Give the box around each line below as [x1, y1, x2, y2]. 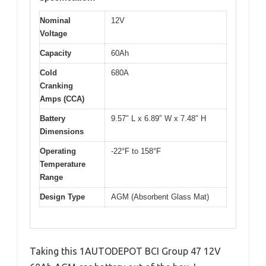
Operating [40, 147, 76, 156]
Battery [40, 114, 65, 123]
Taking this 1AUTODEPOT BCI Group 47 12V [30, 245, 221, 256]
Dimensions [40, 127, 84, 137]
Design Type [40, 192, 85, 202]
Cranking [40, 81, 73, 91]
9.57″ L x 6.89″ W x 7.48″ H [111, 114, 206, 123]
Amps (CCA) [40, 94, 84, 104]
